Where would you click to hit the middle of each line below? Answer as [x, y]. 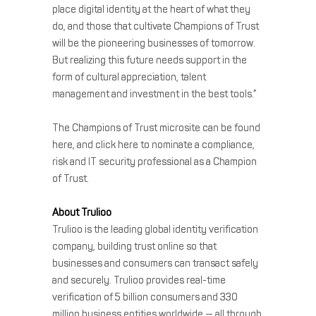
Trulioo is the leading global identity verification [155, 229]
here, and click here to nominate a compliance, [153, 145]
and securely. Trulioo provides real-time [139, 280]
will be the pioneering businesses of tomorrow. [154, 43]
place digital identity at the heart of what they [151, 9]
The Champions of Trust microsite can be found [156, 128]
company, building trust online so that [134, 246]
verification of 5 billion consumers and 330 [145, 297]
